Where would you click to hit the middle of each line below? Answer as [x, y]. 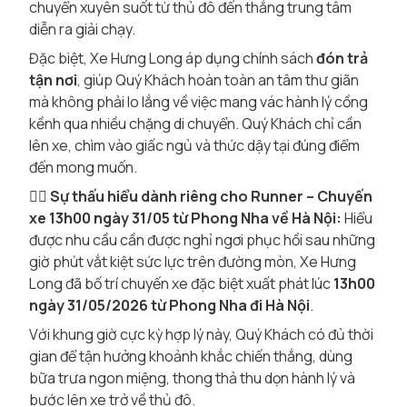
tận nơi [53, 80]
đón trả [342, 58]
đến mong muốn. [83, 167]
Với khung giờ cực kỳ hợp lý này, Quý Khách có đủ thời [201, 334]
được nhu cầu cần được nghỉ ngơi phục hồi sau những [202, 240]
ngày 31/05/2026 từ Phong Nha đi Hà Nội [169, 305]
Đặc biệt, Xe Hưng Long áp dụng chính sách [173, 58]
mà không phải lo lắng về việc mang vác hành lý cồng [199, 102]
